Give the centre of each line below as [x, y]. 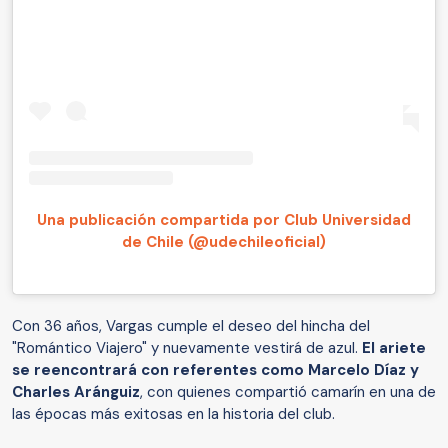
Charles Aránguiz [76, 392]
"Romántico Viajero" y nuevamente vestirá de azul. [187, 348]
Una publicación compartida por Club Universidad [224, 220]
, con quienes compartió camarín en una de [288, 392]
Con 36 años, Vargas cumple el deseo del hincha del [191, 326]
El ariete [394, 348]
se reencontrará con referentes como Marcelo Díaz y [215, 370]
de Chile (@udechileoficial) [224, 242]
